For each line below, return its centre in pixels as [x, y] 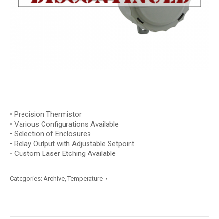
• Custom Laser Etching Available [63, 153]
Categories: [27, 179]
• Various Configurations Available [64, 124]
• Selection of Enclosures [50, 134]
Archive [54, 179]
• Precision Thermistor [46, 114]
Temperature [85, 179]
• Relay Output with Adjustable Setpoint [72, 144]
